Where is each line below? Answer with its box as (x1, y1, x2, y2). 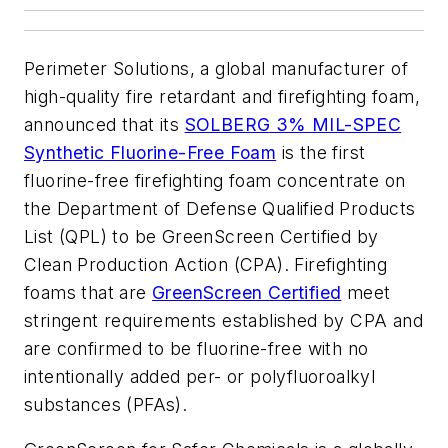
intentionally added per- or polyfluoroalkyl (24, 365, 376, 387)
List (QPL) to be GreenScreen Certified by (24, 225, 379, 247)
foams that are (24, 281, 153, 303)
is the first (276, 141, 366, 163)
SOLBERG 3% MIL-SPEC (184, 113, 402, 135)
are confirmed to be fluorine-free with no (24, 337, 369, 359)
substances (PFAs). (24, 393, 188, 415)
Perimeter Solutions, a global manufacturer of (24, 57, 408, 79)
